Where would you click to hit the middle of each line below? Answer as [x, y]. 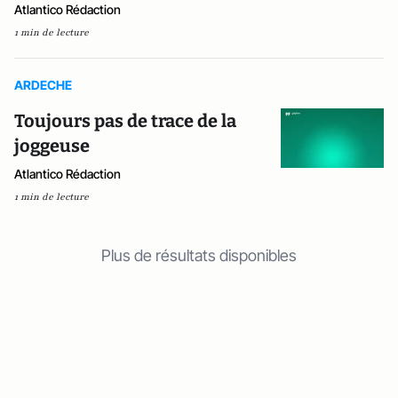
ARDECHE [43, 85]
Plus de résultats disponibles [199, 255]
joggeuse [52, 146]
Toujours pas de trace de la [125, 121]
